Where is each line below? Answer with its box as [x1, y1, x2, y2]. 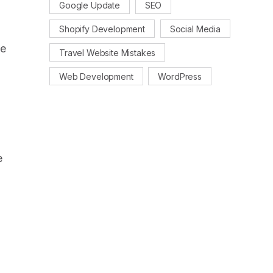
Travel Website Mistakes [59, 47, 156, 57]
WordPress [158, 71, 202, 81]
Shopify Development [59, 23, 145, 34]
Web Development [59, 71, 133, 81]
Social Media [169, 23, 221, 34]
